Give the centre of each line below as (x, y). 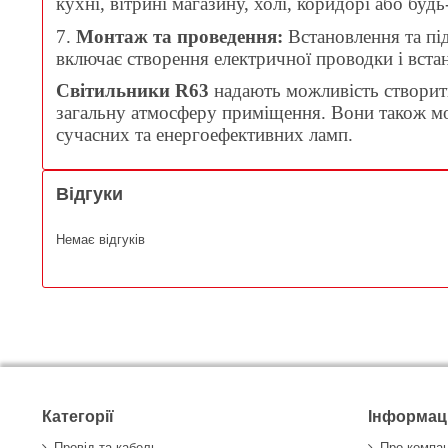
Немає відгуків (100, 239)
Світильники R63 (132, 91)
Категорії (78, 416)
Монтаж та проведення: (179, 36)
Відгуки (89, 194)
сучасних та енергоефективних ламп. (204, 135)
